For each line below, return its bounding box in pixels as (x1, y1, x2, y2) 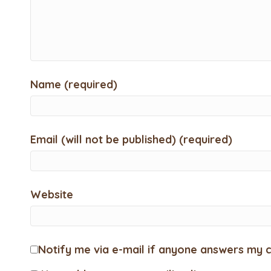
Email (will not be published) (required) (30, 132, 232, 147)
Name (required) (30, 77, 117, 92)
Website (30, 188, 73, 202)
